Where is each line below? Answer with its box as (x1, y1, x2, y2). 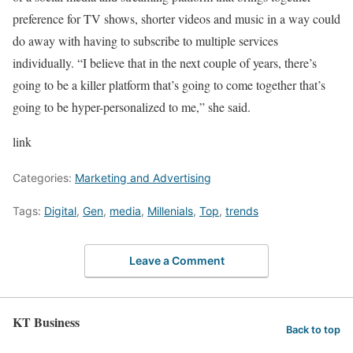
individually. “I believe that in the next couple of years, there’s (13, 54, 317, 71)
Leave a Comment (128, 253, 225, 267)
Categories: (13, 171, 75, 184)
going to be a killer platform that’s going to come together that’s (13, 76, 325, 93)
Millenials (147, 204, 193, 217)
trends (225, 204, 258, 217)
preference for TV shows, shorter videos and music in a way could (13, 10, 340, 27)
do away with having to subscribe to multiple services (13, 32, 278, 49)
